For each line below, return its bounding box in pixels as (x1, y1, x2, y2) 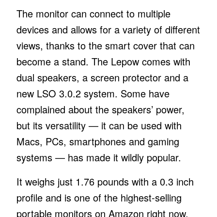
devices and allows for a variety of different (16, 22, 200, 36)
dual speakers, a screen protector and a (16, 70, 188, 84)
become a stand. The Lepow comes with (16, 54, 190, 68)
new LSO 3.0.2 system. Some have (16, 86, 170, 100)
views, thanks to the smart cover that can (16, 38, 195, 52)
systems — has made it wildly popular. (16, 150, 184, 164)
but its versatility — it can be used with (16, 118, 182, 132)
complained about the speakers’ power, (16, 102, 185, 116)
